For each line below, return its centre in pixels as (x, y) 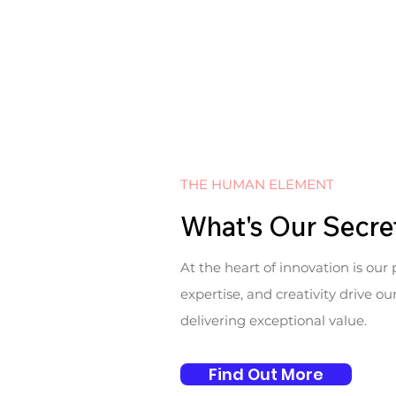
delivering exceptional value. (274, 320)
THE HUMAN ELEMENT (258, 184)
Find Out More (267, 374)
